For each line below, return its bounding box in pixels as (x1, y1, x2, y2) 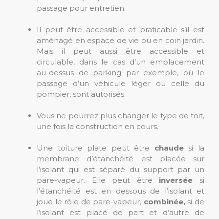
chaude (154, 143, 184, 153)
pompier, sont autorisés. (37, 89, 126, 99)
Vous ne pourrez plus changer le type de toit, (37, 111, 204, 120)
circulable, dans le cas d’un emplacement (37, 57, 204, 66)
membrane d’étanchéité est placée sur (37, 154, 204, 163)
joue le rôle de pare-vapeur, (37, 197, 144, 206)
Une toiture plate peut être (37, 143, 154, 153)
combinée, (143, 197, 188, 206)
